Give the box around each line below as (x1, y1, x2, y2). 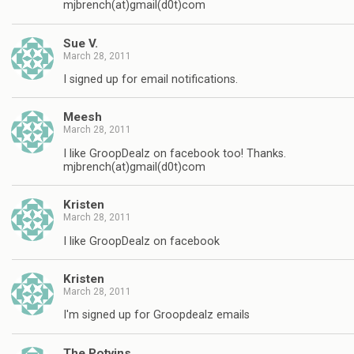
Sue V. (63, 36, 98, 51)
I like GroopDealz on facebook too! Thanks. (63, 146, 286, 160)
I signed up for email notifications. (63, 72, 238, 86)
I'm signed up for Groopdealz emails (63, 308, 250, 322)
